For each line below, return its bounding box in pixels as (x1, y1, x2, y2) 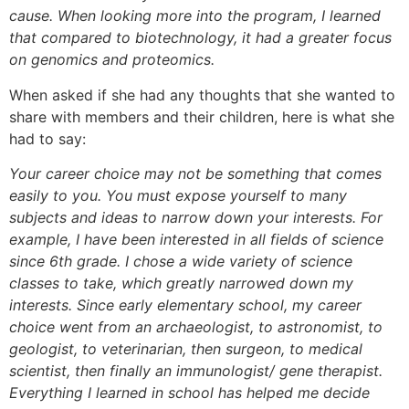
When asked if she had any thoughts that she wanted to (9, 85, 395, 104)
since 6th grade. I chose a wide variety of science (9, 251, 352, 270)
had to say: (9, 129, 86, 148)
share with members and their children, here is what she (9, 107, 394, 126)
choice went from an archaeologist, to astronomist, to (9, 317, 383, 336)
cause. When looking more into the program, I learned (9, 6, 381, 26)
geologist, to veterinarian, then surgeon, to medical (9, 339, 362, 358)
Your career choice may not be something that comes (9, 163, 382, 183)
